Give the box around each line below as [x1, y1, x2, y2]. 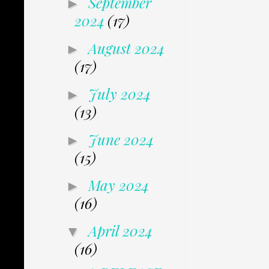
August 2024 [88, 38, 164, 58]
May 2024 [88, 175, 148, 195]
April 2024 [88, 221, 152, 241]
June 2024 [88, 130, 153, 150]
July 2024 [88, 84, 150, 104]
